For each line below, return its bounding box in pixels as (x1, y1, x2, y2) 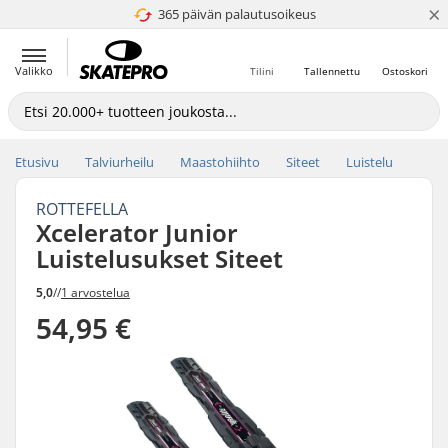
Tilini (250, 64, 274, 78)
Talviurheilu (85, 153, 154, 171)
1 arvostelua (61, 283, 130, 301)
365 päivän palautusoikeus (157, 5, 316, 23)
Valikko (15, 63, 53, 78)
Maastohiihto (180, 153, 260, 171)
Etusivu (15, 153, 59, 171)
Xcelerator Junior (36, 216, 238, 249)
